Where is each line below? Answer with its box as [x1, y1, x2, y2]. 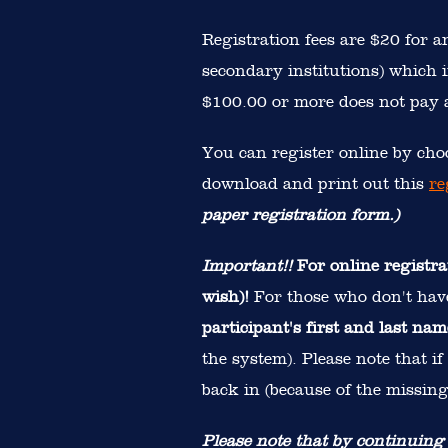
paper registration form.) [202, 205, 399, 224]
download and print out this [202, 174, 429, 193]
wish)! [202, 287, 249, 306]
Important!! [202, 256, 292, 275]
